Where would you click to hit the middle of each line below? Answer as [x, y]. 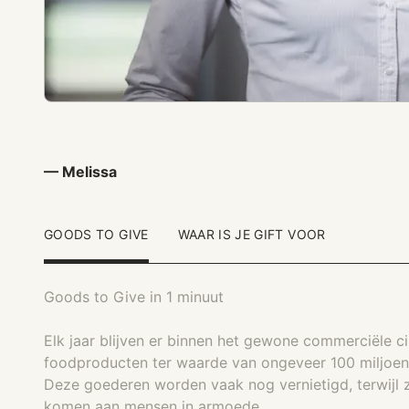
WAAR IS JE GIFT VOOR [252, 234]
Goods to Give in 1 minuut [134, 297]
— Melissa [80, 172]
